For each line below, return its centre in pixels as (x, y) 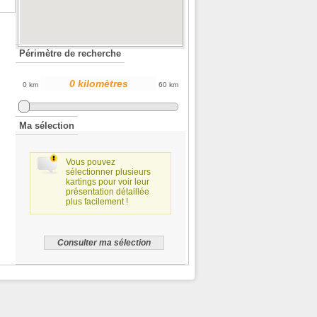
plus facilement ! (97, 201)
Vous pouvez (91, 162)
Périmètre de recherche (70, 53)
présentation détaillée (108, 191)
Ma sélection (47, 125)
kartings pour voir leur (108, 181)
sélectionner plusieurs (108, 172)
